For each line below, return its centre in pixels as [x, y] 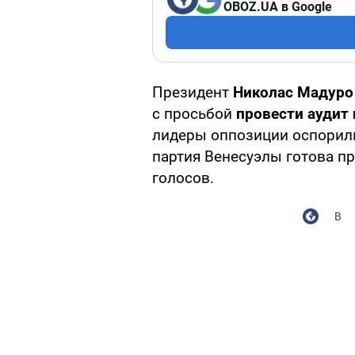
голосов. [183, 178]
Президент [193, 93]
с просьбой [194, 114]
